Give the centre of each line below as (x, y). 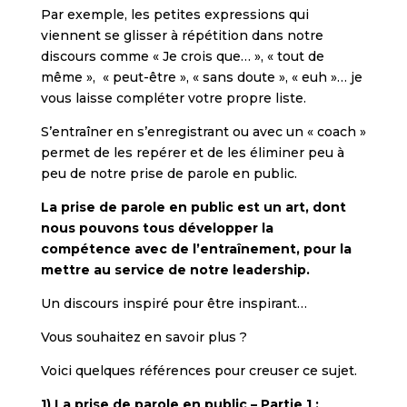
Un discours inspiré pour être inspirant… (174, 304)
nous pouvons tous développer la (157, 228)
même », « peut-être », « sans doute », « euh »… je (201, 78)
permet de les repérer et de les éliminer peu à (192, 153)
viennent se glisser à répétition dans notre (182, 36)
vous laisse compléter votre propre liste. (173, 99)
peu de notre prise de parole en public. (169, 174)
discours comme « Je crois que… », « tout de (182, 57)
